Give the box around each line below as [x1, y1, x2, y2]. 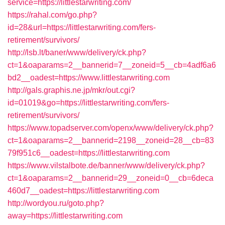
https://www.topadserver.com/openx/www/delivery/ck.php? [8, 124, 213, 132]
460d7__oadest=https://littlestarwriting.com [8, 186, 159, 195]
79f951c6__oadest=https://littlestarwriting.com [8, 149, 170, 157]
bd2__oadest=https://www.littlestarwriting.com [8, 73, 170, 82]
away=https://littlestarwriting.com [8, 211, 123, 220]
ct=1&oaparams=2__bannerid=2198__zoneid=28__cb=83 [8, 136, 214, 145]
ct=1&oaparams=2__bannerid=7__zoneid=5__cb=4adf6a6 [8, 61, 216, 69]
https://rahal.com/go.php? [8, 11, 97, 19]
